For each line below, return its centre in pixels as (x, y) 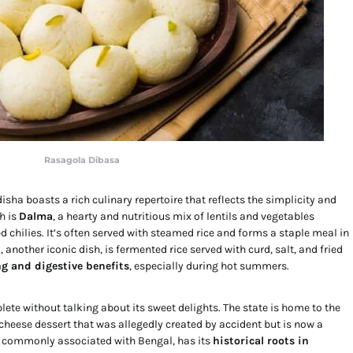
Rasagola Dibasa (82, 160)
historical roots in (261, 341)
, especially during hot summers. (209, 266)
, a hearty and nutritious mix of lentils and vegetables (184, 217)
